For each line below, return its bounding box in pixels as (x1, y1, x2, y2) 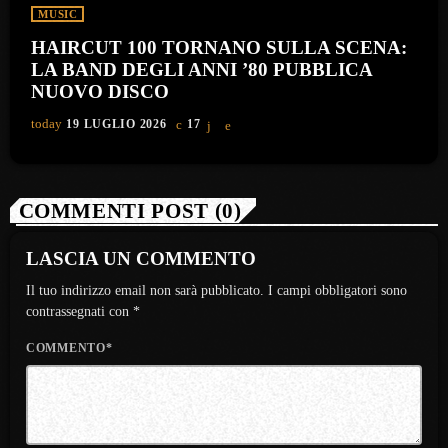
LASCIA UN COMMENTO (26, 247, 256, 269)
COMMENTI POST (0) (18, 198, 242, 223)
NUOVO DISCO (31, 81, 170, 103)
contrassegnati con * (26, 303, 140, 319)
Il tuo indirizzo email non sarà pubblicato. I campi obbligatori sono (26, 282, 407, 298)
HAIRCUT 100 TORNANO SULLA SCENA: (31, 37, 408, 59)
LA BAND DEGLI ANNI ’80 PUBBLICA (31, 59, 374, 81)
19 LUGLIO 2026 (66, 117, 167, 132)
